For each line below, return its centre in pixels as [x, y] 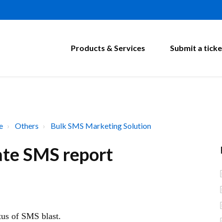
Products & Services [108, 48]
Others [27, 126]
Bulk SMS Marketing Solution [101, 126]
